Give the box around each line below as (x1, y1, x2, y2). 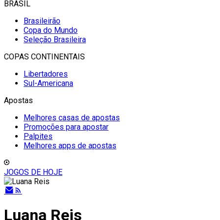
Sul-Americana (24, 79, 73, 88)
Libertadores (24, 69, 68, 79)
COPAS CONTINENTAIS (4, 52, 85, 61)
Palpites (24, 132, 53, 141)
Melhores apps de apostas (24, 141, 116, 150)
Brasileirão (24, 16, 60, 26)
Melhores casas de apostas (24, 113, 120, 122)
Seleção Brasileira (24, 35, 86, 44)
